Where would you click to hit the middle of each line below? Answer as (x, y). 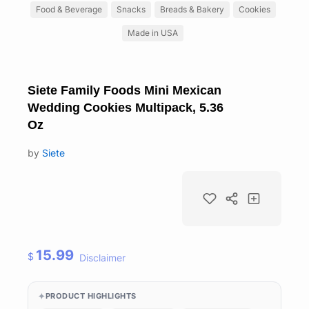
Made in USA (153, 32)
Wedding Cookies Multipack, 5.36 (126, 107)
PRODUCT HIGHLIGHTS (91, 296)
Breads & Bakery (192, 9)
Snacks (131, 9)
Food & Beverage (69, 9)
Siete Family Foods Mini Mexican (124, 90)
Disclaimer (103, 258)
